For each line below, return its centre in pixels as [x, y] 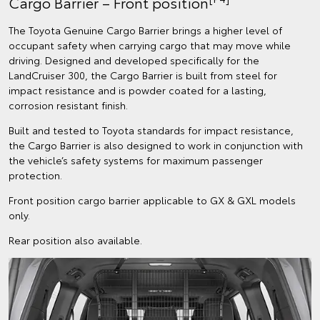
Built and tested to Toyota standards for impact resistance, [151, 130]
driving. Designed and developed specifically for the [134, 60]
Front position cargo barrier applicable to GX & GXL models [152, 200]
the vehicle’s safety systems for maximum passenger [136, 160]
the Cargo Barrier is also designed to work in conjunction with [156, 145]
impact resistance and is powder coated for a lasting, [137, 90]
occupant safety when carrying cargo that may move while [150, 45]
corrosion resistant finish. [68, 105]
